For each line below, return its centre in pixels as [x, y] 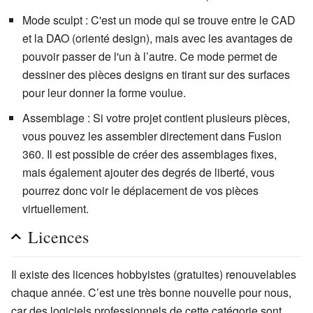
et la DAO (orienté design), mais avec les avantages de [158, 38]
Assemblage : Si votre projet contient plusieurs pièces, [156, 118]
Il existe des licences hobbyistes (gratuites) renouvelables [154, 275]
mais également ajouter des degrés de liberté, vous [148, 173]
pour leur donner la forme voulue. [104, 93]
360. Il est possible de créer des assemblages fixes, [150, 154]
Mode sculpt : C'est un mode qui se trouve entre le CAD [159, 20]
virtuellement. [56, 209]
